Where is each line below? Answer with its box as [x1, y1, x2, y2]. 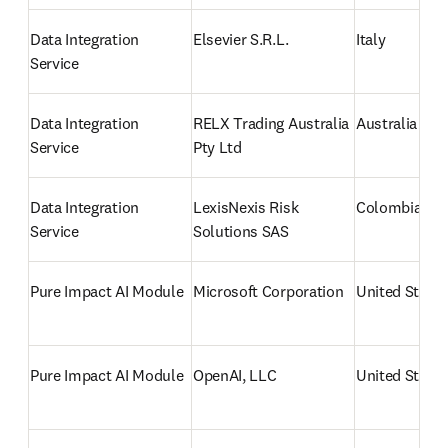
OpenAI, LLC [193, 365, 277, 385]
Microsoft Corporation [193, 281, 344, 301]
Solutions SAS [193, 221, 289, 241]
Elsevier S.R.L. [193, 29, 289, 49]
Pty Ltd [193, 137, 242, 157]
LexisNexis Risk [193, 197, 299, 217]
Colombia [356, 197, 422, 217]
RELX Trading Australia [193, 113, 349, 133]
